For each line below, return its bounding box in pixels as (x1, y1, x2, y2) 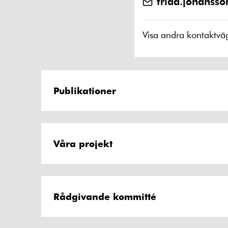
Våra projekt (53, 137, 112, 150)
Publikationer (53, 84, 116, 97)
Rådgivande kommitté (53, 190, 156, 203)
